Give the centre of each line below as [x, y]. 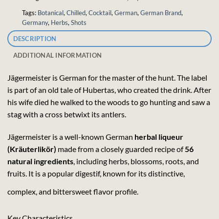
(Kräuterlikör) [32, 149]
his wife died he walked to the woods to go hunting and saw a [109, 102]
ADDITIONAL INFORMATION [57, 55]
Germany [35, 23]
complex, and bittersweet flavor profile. [73, 191]
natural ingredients [40, 161]
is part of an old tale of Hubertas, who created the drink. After [109, 89]
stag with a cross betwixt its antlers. [67, 114]
